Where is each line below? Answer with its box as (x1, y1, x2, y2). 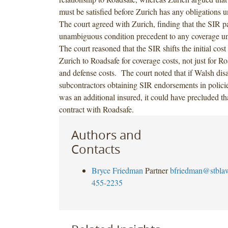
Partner (145, 164, 168, 176)
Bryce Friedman (91, 164, 143, 176)
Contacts (71, 140, 120, 157)
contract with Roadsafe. (59, 103, 134, 115)
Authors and (71, 126, 141, 143)
